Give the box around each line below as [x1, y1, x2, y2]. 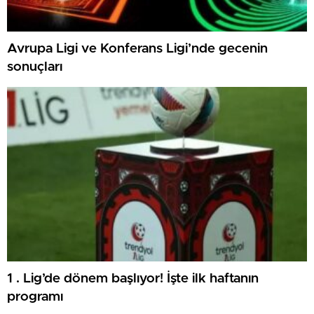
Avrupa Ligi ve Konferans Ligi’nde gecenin [7, 42, 268, 56]
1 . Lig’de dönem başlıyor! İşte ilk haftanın [7, 272, 259, 286]
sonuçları [7, 60, 62, 74]
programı [7, 290, 63, 304]
